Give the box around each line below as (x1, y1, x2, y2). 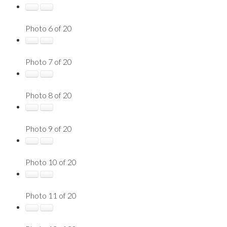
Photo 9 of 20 (25, 123, 72, 133)
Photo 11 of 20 (25, 190, 77, 200)
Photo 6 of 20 (25, 23, 72, 33)
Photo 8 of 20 (25, 90, 72, 100)
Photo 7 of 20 (25, 56, 72, 66)
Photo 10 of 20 (25, 157, 77, 167)
